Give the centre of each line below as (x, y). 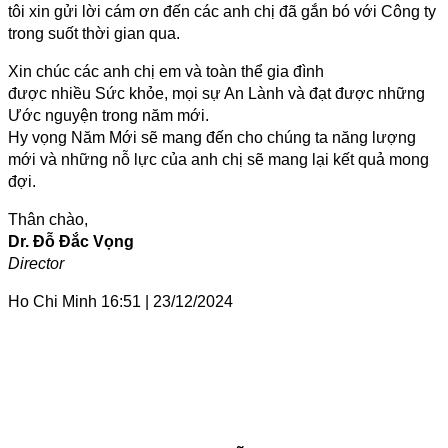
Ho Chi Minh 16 (63, 301)
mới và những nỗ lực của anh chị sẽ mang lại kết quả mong (218, 159)
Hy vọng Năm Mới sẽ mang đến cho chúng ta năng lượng (212, 137)
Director (36, 263)
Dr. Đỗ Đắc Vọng (71, 241)
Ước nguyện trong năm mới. (108, 115)
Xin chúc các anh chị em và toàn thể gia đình (166, 71)
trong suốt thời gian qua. (94, 33)
